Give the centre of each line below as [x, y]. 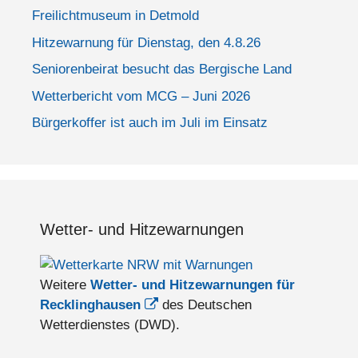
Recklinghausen [90, 305]
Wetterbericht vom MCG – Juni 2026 [141, 96]
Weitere [65, 285]
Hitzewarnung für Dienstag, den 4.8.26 [146, 42]
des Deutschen [205, 305]
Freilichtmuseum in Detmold [115, 16]
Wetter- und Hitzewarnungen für [193, 285]
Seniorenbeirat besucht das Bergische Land [162, 70]
